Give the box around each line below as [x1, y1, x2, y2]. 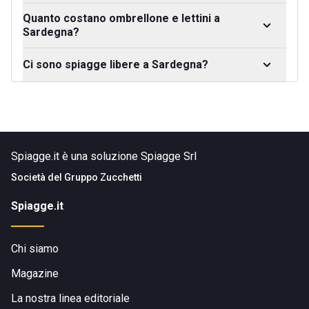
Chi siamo [11, 242, 59, 255]
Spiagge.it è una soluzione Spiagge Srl [11, 150, 197, 163]
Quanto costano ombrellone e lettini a [23, 12, 220, 25]
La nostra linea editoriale [11, 292, 130, 305]
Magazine [11, 267, 59, 280]
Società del [11, 172, 64, 183]
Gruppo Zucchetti [64, 172, 142, 183]
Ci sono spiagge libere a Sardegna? [23, 58, 208, 71]
